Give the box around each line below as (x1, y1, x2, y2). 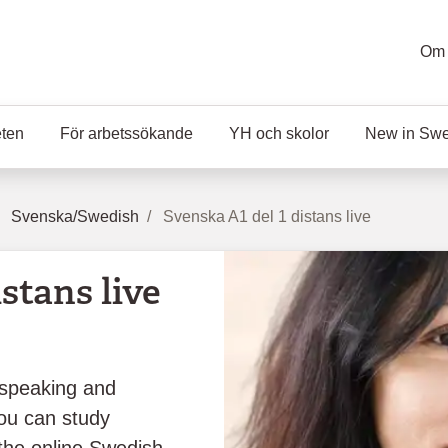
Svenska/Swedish (11, 208, 139, 225)
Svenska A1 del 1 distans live (163, 208, 371, 225)
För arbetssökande (60, 125, 193, 142)
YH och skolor (229, 125, 329, 142)
